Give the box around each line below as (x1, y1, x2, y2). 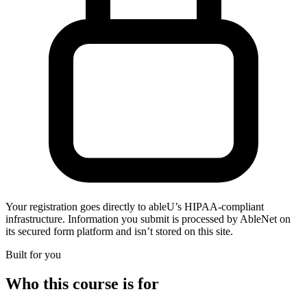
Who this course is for (5, 274, 159, 293)
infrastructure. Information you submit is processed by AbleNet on (5, 212, 291, 225)
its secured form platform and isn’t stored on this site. (5, 225, 233, 237)
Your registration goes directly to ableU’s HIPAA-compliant (5, 200, 264, 212)
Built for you (5, 248, 61, 260)
